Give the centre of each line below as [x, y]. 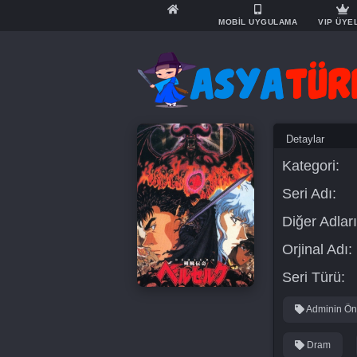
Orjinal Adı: [317, 249]
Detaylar [305, 139]
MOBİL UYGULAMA [258, 22]
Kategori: [310, 166]
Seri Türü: [313, 277]
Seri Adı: [309, 194]
